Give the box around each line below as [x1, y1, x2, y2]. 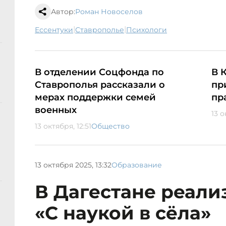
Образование [111, 160, 162, 169]
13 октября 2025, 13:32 [35, 160, 111, 169]
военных [35, 104, 77, 116]
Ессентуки [39, 25, 73, 35]
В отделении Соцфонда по [35, 67, 164, 78]
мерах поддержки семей [35, 92, 156, 103]
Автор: [51, 7, 75, 17]
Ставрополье [80, 25, 124, 35]
